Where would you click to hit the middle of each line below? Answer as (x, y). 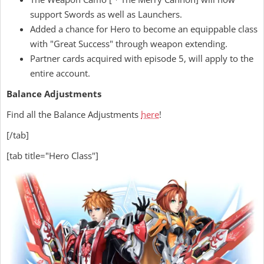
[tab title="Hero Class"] (52, 156)
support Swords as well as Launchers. (106, 14)
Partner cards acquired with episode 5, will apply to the (142, 58)
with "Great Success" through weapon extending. (129, 44)
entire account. (60, 73)
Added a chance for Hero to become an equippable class (144, 29)
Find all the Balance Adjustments (74, 114)
